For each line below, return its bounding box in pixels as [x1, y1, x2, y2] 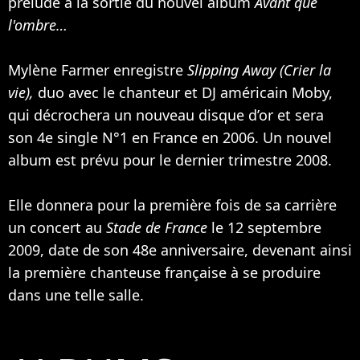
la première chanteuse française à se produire [8, 262, 321, 282]
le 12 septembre [211, 217, 321, 237]
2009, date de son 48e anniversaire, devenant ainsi [8, 239, 352, 260]
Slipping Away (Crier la [187, 59, 331, 80]
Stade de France [106, 217, 211, 237]
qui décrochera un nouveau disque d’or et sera [8, 104, 324, 125]
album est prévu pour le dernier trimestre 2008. [8, 149, 332, 170]
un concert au [8, 217, 106, 237]
